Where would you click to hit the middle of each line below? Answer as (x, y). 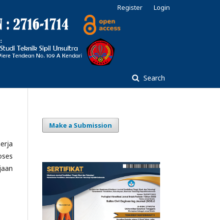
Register (130, 7)
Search (153, 78)
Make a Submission (81, 125)
